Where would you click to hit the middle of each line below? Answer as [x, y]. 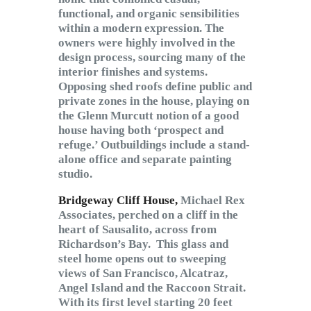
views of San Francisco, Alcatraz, [143, 274]
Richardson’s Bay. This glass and [143, 244]
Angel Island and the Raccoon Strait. [152, 288]
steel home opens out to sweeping [142, 259]
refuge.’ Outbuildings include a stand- [154, 145]
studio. [75, 174]
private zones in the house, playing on [154, 101]
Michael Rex [213, 201]
